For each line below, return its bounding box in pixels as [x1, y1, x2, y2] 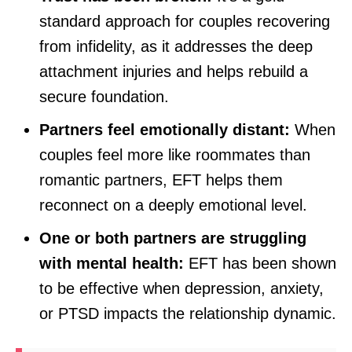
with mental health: [39, 255, 184, 273]
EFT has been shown [184, 255, 336, 273]
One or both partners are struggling [39, 229, 306, 247]
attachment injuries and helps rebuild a [39, 63, 308, 81]
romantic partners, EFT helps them [39, 171, 283, 189]
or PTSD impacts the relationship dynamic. [39, 305, 336, 323]
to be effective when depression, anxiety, [39, 280, 324, 298]
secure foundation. [39, 88, 169, 106]
